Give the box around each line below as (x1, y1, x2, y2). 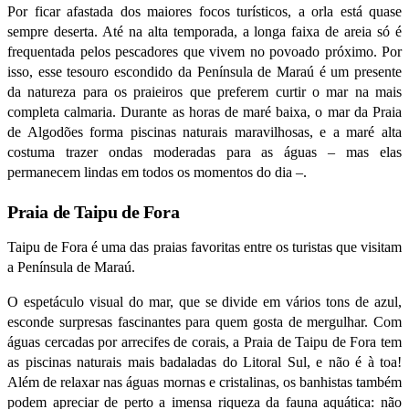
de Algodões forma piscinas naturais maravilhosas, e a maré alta (7, 124, 402, 141)
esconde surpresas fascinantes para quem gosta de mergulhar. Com (7, 314, 402, 330)
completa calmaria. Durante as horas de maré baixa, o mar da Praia (7, 104, 402, 121)
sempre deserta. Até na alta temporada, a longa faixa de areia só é (7, 24, 402, 40)
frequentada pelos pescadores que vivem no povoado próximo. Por (7, 44, 402, 60)
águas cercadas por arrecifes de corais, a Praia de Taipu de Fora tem (7, 334, 402, 351)
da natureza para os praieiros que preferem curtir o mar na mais (7, 84, 402, 100)
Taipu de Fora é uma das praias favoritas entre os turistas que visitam (7, 239, 402, 256)
